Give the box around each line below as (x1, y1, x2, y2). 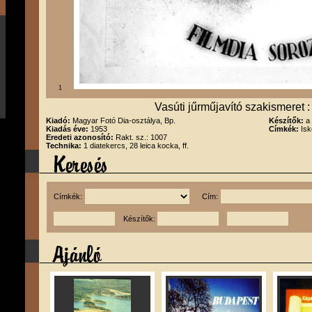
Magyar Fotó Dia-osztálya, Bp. (72, 116, 175, 125)
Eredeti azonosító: (46, 133, 116, 141)
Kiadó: (46, 116, 72, 125)
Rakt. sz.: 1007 (116, 133, 167, 141)
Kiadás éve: (46, 125, 91, 133)
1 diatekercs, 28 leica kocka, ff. (84, 141, 189, 150)
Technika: (46, 141, 84, 150)
